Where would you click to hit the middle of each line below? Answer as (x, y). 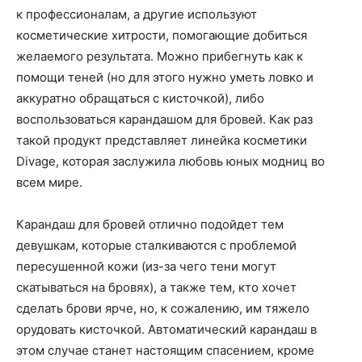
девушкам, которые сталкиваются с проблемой (156, 245)
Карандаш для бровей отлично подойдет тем (150, 224)
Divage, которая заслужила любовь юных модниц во (170, 161)
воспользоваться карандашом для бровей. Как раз (164, 119)
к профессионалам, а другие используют (137, 14)
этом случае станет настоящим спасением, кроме (165, 350)
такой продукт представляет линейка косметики (162, 140)
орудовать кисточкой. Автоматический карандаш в (166, 329)
